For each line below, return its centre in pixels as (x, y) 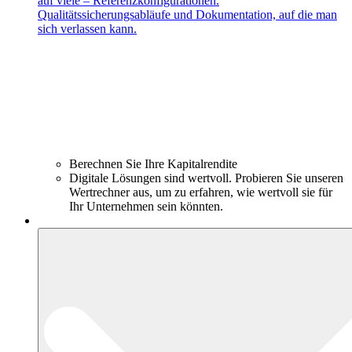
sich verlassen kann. (87, 28)
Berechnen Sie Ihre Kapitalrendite (153, 163)
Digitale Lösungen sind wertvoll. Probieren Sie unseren (206, 178)
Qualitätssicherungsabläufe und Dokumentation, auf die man (187, 14)
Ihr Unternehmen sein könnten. (146, 206)
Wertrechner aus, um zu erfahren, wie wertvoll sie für (201, 192)
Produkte (60, 220)
